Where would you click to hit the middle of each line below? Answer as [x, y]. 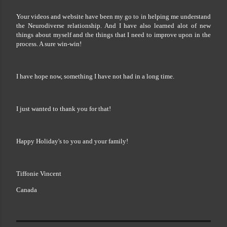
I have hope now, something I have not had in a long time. [95, 76]
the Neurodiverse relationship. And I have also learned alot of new [113, 25]
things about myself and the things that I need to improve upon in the [113, 34]
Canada [27, 190]
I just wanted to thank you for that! [64, 108]
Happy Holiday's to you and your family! [72, 141]
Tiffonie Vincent [39, 173]
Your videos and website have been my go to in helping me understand [113, 16]
